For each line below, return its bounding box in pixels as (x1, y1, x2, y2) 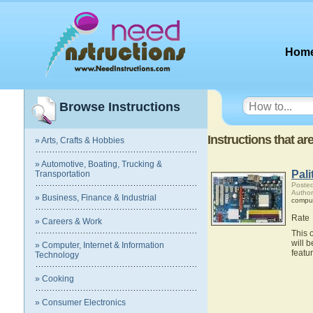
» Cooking (35, 274, 74, 284)
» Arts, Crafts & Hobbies (35, 136, 124, 145)
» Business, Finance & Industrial (35, 193, 156, 203)
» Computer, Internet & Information (35, 240, 164, 250)
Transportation (35, 169, 90, 179)
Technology (35, 250, 79, 260)
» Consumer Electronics (35, 298, 126, 307)
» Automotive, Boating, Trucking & (35, 159, 162, 169)
